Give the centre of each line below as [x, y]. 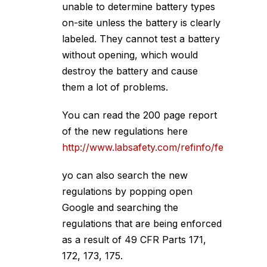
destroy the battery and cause [130, 71]
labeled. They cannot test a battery [141, 39]
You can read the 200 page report [139, 115]
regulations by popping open [127, 191]
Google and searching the [120, 207]
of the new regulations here [125, 131]
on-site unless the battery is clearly [141, 23]
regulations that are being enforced [142, 223]
